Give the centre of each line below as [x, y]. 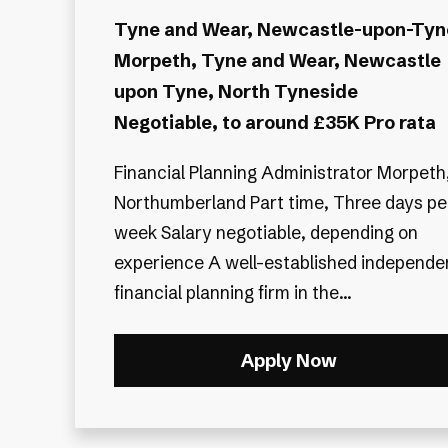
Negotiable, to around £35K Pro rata [274, 122]
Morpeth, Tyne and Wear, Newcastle [277, 60]
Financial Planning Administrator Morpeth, [245, 173]
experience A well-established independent [160, 263]
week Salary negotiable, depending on [265, 233]
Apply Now [288, 361]
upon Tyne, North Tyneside [235, 91]
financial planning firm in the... [232, 293]
